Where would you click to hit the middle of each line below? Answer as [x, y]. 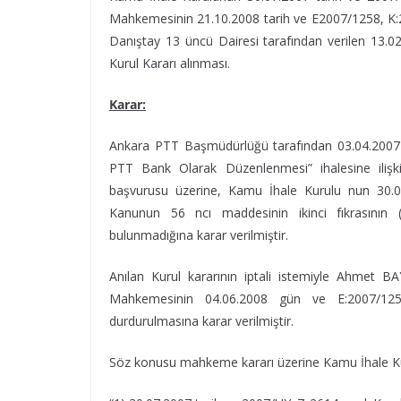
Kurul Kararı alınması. [170, 63]
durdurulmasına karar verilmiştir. [201, 321]
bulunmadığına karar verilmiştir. [199, 235]
